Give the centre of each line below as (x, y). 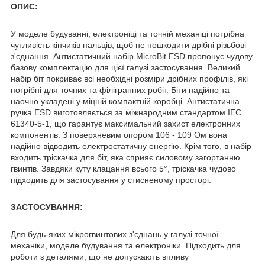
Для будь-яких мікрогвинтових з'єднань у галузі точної (115, 234)
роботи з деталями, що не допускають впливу (100, 256)
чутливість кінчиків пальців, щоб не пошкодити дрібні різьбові (128, 45)
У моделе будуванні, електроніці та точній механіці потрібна (127, 33)
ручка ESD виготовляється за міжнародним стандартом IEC (126, 112)
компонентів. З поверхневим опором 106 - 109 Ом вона (119, 135)
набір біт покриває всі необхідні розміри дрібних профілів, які (129, 78)
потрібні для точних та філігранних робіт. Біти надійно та (120, 90)
